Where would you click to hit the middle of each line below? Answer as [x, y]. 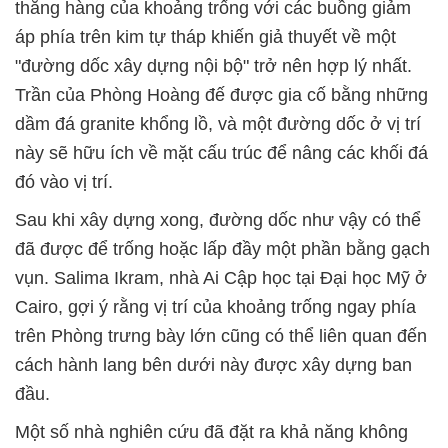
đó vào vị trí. [64, 182]
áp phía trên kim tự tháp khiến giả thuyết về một [205, 37]
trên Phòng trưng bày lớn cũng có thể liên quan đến [221, 336]
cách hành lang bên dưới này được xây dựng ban [213, 365]
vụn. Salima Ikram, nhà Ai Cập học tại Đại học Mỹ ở [221, 278]
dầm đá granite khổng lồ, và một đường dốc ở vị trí [218, 124]
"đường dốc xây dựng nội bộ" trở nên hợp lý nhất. [213, 66]
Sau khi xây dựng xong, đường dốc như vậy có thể [218, 220]
